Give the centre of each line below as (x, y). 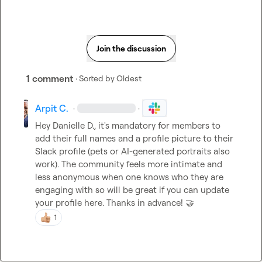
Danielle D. (74, 125)
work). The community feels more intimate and (129, 164)
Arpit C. (52, 108)
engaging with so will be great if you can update (132, 190)
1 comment (50, 78)
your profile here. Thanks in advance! (111, 203)
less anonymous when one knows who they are (130, 177)
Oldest (129, 78)
